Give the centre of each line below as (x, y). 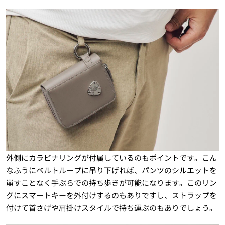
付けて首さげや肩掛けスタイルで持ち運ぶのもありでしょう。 (111, 208)
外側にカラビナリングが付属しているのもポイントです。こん (111, 158)
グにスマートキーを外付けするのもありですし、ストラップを (111, 195)
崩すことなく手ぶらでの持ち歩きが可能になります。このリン (111, 183)
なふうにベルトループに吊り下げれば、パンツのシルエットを (111, 170)
